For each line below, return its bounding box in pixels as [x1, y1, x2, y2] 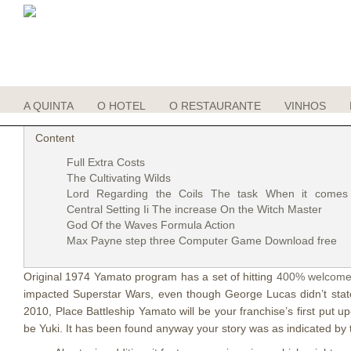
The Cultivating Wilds [67, 172, 171, 184]
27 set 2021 [110, 96, 169, 108]
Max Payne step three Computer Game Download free [67, 234, 337, 247]
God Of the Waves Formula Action [67, 219, 235, 231]
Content [35, 132, 74, 144]
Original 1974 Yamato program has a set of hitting [24, 270, 277, 283]
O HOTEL [97, 100, 146, 112]
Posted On [55, 96, 110, 108]
